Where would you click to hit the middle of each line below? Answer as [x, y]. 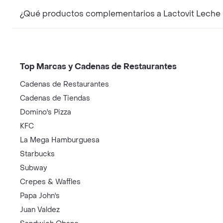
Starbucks [37, 154]
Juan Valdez [40, 210]
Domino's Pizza [46, 112]
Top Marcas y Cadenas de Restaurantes [98, 66]
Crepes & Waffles [50, 182]
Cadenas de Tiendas [55, 98]
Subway [33, 168]
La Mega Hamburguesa [60, 140]
